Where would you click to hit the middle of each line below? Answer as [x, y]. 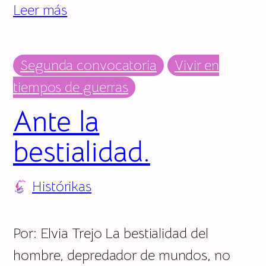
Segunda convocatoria [88, 65]
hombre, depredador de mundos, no [122, 255]
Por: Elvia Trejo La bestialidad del [111, 233]
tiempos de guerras [71, 87]
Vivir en [197, 65]
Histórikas [62, 186]
